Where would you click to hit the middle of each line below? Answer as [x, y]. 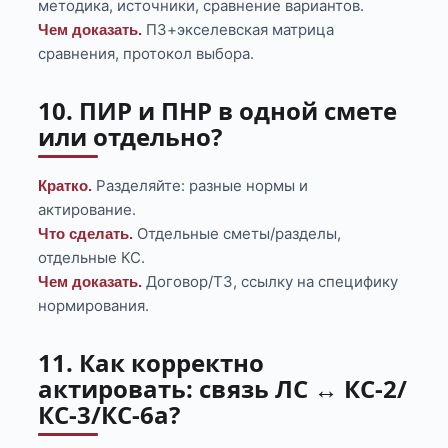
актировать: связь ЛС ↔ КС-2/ [223, 389]
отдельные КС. [92, 258]
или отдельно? [130, 137]
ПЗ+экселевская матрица [238, 30]
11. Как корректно [151, 363]
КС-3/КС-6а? [109, 415]
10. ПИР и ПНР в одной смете [218, 111]
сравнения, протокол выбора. [146, 54]
